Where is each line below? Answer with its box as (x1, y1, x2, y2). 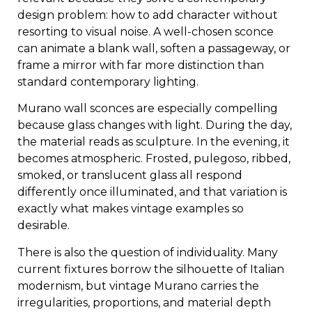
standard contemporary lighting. (17, 75, 198, 88)
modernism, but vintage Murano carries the (17, 279, 259, 292)
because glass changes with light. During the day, (17, 118, 292, 132)
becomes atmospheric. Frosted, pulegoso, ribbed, (17, 152, 290, 166)
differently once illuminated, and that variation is (17, 185, 287, 199)
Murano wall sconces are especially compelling (17, 102, 278, 116)
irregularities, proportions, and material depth (17, 295, 271, 309)
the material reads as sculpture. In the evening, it (17, 135, 290, 149)
